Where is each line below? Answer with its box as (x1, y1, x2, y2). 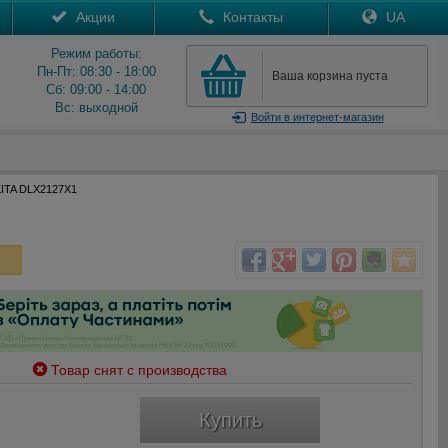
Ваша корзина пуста (272, 69, 388, 83)
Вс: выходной (54, 100, 138, 115)
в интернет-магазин (280, 111, 384, 123)
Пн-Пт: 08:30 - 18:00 (36, 64, 156, 79)
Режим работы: (50, 46, 142, 61)
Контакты (219, 9, 283, 25)
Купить (198, 409, 262, 431)
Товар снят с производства (51, 362, 228, 378)
